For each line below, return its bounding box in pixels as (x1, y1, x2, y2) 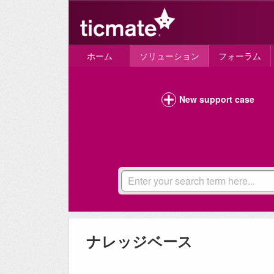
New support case (179, 93, 254, 106)
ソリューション (139, 50, 199, 62)
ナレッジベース (86, 231, 193, 252)
